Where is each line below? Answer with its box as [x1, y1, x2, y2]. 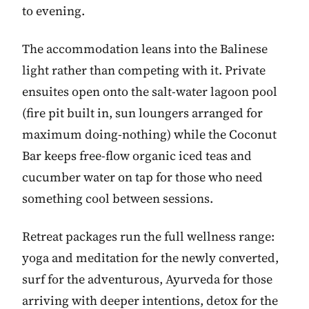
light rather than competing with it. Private [22, 61, 266, 79]
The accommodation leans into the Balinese [22, 40, 268, 58]
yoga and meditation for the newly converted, [22, 249, 279, 267]
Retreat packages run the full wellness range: [22, 228, 275, 246]
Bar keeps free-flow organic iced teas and [22, 147, 252, 165]
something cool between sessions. [22, 190, 213, 208]
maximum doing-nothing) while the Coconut [22, 126, 277, 143]
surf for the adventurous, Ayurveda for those [22, 270, 272, 288]
